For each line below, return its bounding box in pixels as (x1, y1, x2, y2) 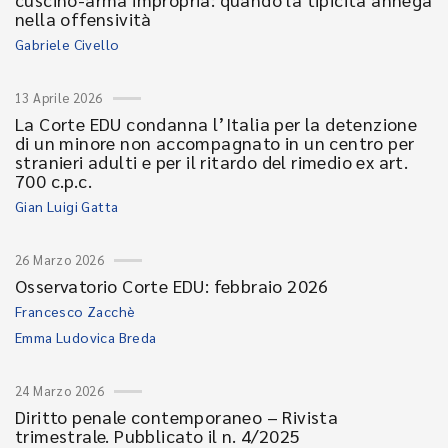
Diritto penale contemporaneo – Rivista (15, 405, 339, 428)
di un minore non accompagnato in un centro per (15, 131, 415, 154)
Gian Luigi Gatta (15, 197, 119, 215)
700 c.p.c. (15, 169, 93, 192)
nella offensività (15, 7, 152, 30)
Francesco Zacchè (15, 302, 136, 320)
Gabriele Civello (15, 35, 120, 53)
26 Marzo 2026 (15, 251, 105, 268)
